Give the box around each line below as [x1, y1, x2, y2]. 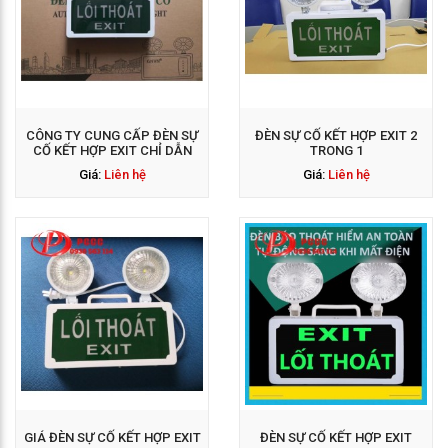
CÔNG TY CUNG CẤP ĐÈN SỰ [26, 128, 198, 144]
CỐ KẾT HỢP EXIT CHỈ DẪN [32, 143, 192, 159]
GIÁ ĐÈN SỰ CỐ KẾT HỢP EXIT [23, 430, 201, 446]
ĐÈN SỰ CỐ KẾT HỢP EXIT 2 [255, 128, 417, 144]
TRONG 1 [309, 143, 363, 159]
